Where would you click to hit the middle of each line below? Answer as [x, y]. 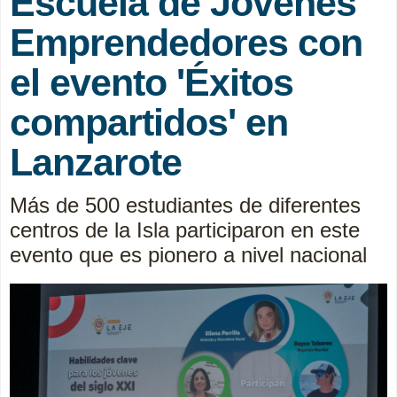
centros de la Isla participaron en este [185, 230]
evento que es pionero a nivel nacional [188, 254]
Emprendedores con [186, 42]
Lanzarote [96, 162]
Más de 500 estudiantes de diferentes [185, 205]
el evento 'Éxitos [152, 82]
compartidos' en [149, 122]
